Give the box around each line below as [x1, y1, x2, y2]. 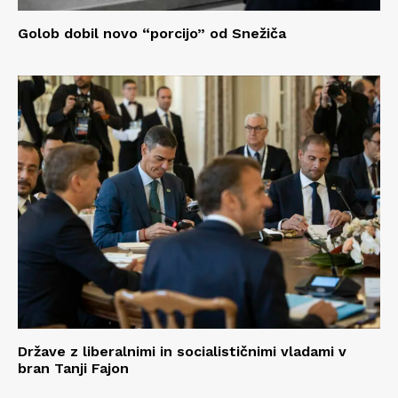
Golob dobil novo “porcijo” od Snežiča [18, 24, 286, 42]
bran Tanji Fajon [18, 360, 129, 378]
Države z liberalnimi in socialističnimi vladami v [18, 343, 346, 361]
